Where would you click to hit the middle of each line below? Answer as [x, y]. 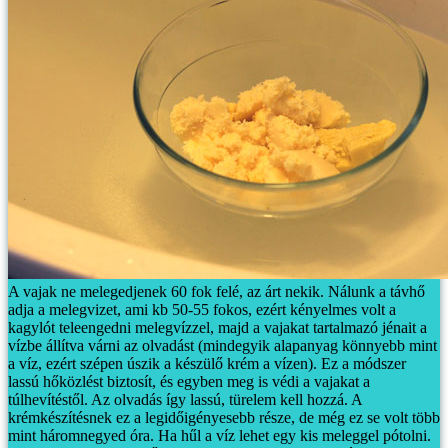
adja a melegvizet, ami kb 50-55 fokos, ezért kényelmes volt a [202, 309]
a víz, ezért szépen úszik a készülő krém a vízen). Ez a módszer [207, 363]
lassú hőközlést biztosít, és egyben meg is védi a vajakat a [189, 381]
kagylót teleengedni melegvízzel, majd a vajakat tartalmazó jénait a [217, 327]
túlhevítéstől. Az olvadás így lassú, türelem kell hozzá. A [185, 399]
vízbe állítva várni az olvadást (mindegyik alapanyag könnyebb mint [222, 345]
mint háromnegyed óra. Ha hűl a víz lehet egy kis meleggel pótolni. [219, 435]
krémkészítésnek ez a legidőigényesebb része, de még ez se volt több [224, 417]
